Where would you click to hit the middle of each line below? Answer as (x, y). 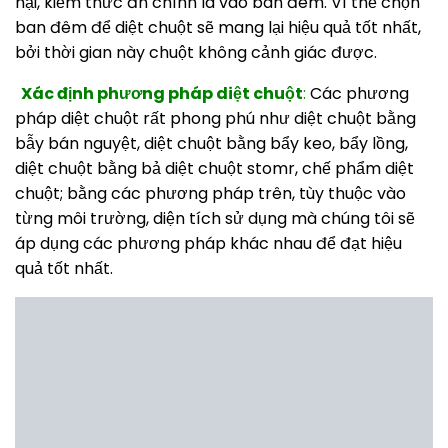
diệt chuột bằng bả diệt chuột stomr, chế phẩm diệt (214, 168)
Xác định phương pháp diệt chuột (162, 93)
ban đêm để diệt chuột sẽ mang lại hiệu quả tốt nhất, (218, 27)
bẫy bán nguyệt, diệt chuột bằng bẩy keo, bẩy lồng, (211, 143)
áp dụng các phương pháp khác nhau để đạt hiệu (208, 243)
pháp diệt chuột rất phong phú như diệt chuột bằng (215, 118)
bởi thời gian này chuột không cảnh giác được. (196, 52)
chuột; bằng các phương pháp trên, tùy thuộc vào (210, 193)
